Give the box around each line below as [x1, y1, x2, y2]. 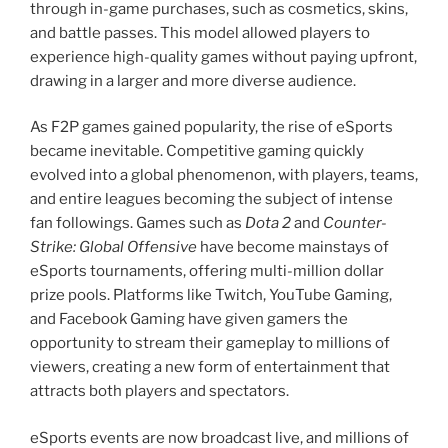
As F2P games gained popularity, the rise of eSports [30, 118, 393, 137]
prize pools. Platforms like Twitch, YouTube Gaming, [30, 286, 392, 305]
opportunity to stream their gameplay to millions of [30, 334, 390, 353]
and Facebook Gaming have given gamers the [30, 310, 348, 329]
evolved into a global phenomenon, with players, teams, [30, 166, 418, 185]
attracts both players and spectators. [30, 382, 289, 401]
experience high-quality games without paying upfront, [30, 47, 417, 66]
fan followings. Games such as [30, 214, 245, 233]
